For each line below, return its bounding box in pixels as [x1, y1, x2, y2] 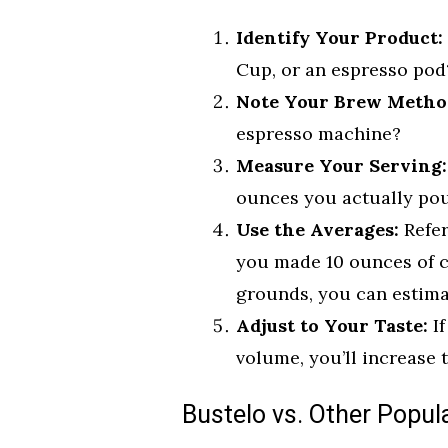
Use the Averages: [236, 217, 399, 241]
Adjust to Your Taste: [236, 313, 428, 337]
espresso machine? [236, 121, 401, 145]
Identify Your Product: [236, 25, 443, 49]
